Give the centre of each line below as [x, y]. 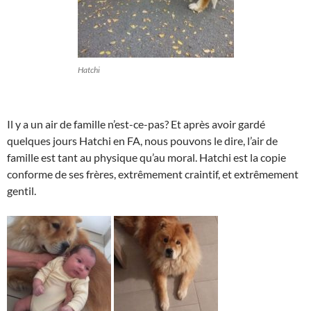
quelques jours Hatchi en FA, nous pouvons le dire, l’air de [142, 141]
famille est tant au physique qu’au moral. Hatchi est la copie [146, 157]
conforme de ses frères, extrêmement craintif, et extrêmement [153, 174]
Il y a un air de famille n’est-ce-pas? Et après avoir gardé [136, 124]
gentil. [22, 191]
